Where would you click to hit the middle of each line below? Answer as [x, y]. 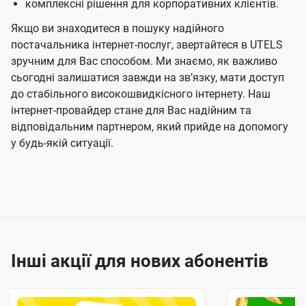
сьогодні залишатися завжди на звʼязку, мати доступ [148, 78]
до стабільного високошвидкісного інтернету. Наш [141, 94]
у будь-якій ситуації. [62, 143]
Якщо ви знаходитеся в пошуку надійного [117, 29]
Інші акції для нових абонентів [140, 261]
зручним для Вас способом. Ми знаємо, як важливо [144, 61]
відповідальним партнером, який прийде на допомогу [150, 127]
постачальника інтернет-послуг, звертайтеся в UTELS [147, 45]
